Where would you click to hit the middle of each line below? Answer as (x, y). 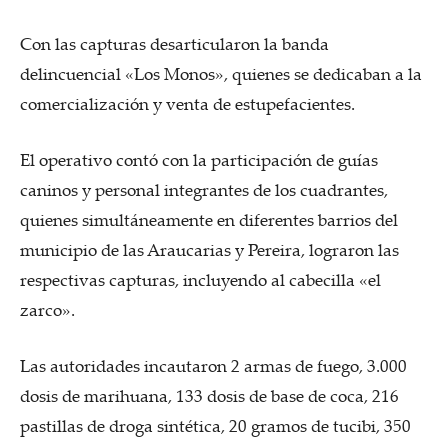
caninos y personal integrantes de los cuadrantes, (204, 189)
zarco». (47, 309)
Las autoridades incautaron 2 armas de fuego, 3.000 (213, 365)
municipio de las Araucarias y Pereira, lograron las (209, 249)
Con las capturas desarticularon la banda (174, 43)
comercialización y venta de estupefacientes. (187, 103)
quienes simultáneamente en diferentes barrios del (209, 219)
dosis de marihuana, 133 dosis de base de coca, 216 (209, 395)
